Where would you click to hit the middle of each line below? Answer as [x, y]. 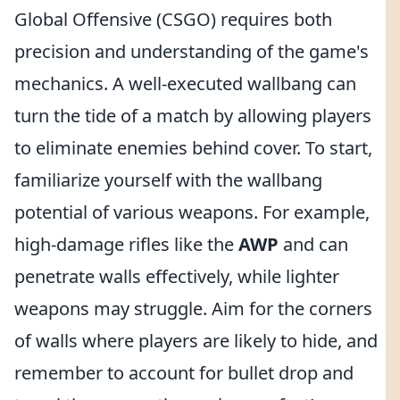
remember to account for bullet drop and [184, 373]
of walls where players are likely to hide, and [196, 341]
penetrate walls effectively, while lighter [177, 276]
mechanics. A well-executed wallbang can [185, 83]
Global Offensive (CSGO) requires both [173, 19]
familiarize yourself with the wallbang [168, 180]
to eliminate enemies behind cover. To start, [193, 148]
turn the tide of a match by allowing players [193, 116]
